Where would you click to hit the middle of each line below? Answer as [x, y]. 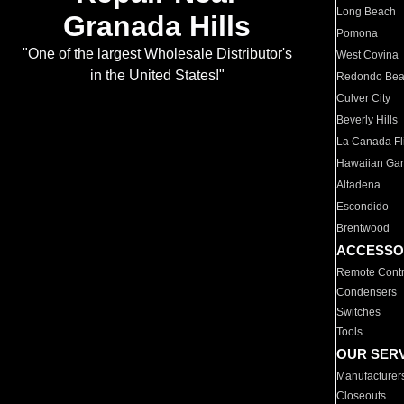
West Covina [368, 55]
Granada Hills [157, 27]
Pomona [358, 33]
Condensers [367, 292]
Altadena [359, 185]
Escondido [363, 207]
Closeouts [362, 396]
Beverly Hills [367, 120]
